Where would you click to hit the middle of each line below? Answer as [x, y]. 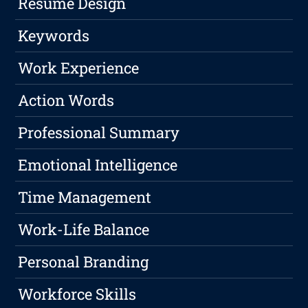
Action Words [66, 100]
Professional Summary [99, 133]
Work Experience [79, 68]
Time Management [85, 197]
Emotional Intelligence [98, 165]
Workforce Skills [77, 294]
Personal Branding [84, 262]
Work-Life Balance [84, 230]
